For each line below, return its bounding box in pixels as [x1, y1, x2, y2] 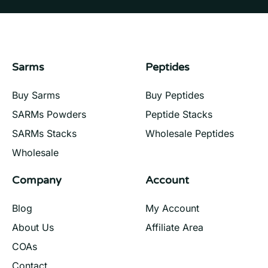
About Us [12, 221, 54, 234]
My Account [145, 202, 199, 215]
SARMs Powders [12, 108, 86, 121]
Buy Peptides [145, 89, 204, 102]
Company [12, 173, 62, 187]
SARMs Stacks [12, 127, 77, 140]
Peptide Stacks [145, 108, 212, 121]
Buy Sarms [12, 89, 60, 102]
